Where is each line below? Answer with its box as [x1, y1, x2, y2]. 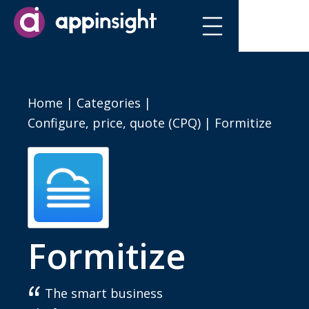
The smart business [45, 285, 163, 301]
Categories [77, 94, 141, 111]
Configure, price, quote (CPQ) [28, 114, 201, 131]
